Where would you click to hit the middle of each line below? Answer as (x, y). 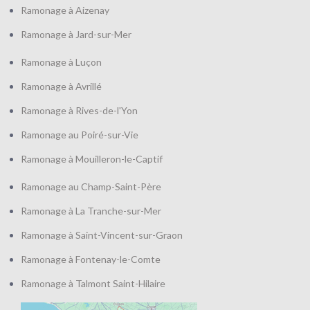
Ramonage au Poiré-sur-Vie (80, 135)
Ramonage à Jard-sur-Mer (76, 34)
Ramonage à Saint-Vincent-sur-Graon (102, 235)
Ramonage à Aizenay (65, 10)
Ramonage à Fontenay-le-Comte (91, 259)
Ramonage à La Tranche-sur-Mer (91, 211)
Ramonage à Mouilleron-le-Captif (92, 159)
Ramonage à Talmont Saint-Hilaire (93, 283)
